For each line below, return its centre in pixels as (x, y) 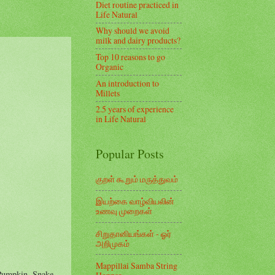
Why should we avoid (133, 31)
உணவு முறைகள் (124, 211)
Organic (110, 67)
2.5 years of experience (135, 109)
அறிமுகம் (113, 243)
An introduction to (127, 83)
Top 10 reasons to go (130, 57)
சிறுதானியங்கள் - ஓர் (134, 233)
